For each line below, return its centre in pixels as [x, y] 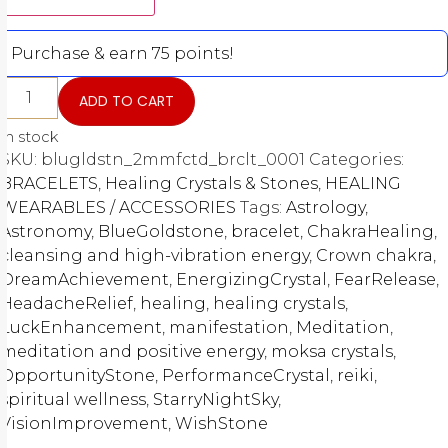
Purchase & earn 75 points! [122, 54]
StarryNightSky [215, 400]
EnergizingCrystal [251, 280]
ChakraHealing [370, 232]
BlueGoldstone [161, 232]
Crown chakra [374, 256]
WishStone [221, 424]
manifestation [229, 328]
